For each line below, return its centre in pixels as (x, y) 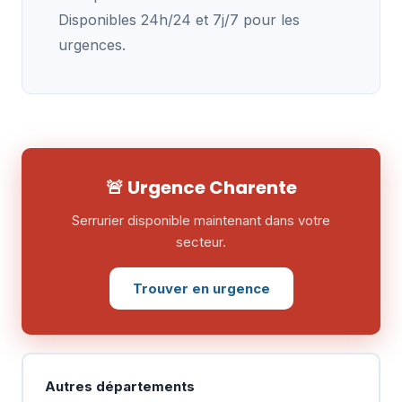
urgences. (92, 45)
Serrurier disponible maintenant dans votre (201, 220)
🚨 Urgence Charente (201, 188)
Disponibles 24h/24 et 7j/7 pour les (179, 20)
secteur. (201, 242)
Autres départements (119, 386)
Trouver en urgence (201, 288)
